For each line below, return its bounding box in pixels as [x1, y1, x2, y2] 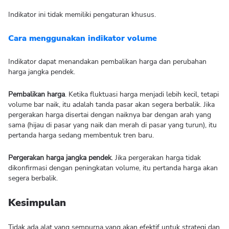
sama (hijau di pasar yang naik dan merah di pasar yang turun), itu [8, 120, 217, 130]
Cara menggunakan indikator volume [8, 33, 157, 44]
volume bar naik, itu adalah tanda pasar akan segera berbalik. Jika [8, 100, 215, 109]
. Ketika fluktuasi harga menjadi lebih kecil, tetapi [65, 89, 219, 99]
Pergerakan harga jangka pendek [8, 153, 111, 163]
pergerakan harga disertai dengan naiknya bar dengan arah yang [8, 110, 211, 120]
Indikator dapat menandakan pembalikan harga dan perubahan [8, 57, 207, 66]
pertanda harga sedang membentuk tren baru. [8, 130, 156, 140]
